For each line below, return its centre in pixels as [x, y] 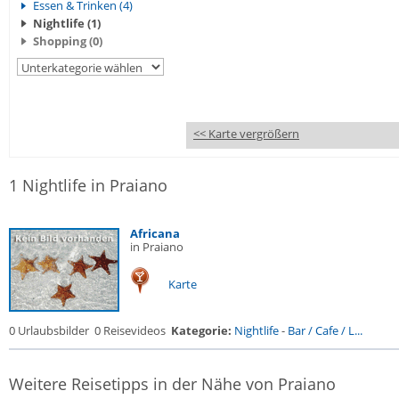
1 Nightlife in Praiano [88, 185]
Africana [155, 233]
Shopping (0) [68, 41]
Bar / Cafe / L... [325, 330]
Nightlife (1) [67, 23]
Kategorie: [201, 330]
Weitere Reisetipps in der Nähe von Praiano [172, 384]
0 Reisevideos [130, 330]
